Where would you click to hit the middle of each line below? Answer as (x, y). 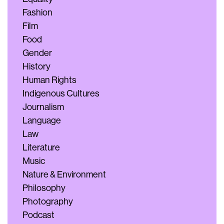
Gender (37, 53)
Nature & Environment (64, 174)
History (36, 66)
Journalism (43, 107)
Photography (48, 201)
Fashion (37, 12)
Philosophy (44, 188)
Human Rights (49, 80)
